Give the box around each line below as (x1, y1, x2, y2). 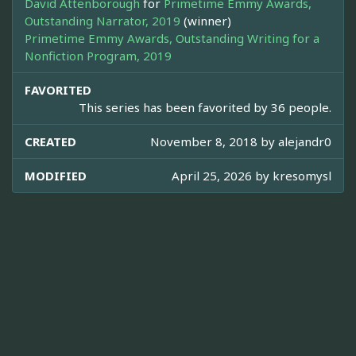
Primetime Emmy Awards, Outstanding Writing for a (25, 30, 319, 47)
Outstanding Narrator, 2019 (25, 13, 180, 29)
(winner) (180, 13, 231, 29)
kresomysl (273, 168, 331, 184)
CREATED (25, 133, 76, 150)
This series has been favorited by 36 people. (79, 99, 331, 116)
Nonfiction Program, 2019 (25, 48, 172, 64)
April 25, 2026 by (172, 168, 273, 184)
